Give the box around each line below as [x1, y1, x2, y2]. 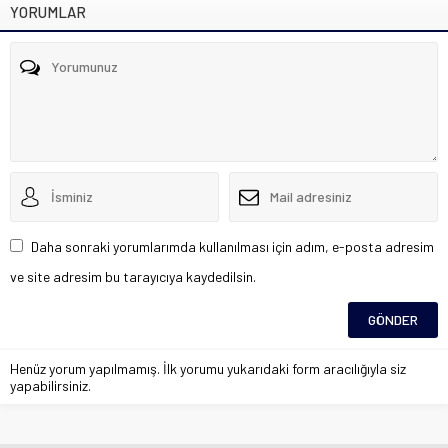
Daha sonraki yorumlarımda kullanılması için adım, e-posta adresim [31, 237, 434, 255]
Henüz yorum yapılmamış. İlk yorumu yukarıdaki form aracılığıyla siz [10, 359, 406, 377]
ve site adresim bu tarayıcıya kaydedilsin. [10, 267, 256, 285]
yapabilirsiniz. [10, 376, 91, 394]
